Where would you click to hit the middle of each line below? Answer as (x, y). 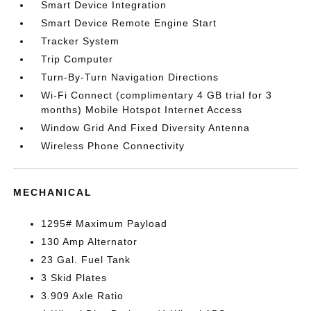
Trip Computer (77, 59)
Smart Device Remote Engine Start (129, 23)
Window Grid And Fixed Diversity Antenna (146, 127)
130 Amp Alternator (90, 241)
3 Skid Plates (74, 277)
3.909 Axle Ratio (83, 295)
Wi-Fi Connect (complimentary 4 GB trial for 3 (157, 95)
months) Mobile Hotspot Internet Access (142, 109)
